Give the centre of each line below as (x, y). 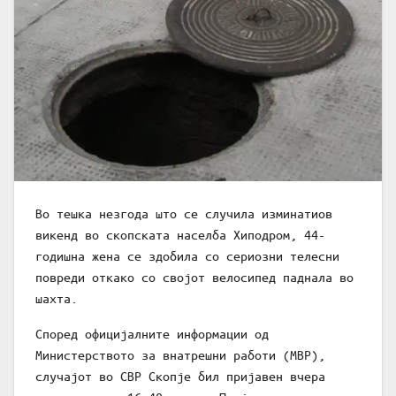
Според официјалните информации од (152, 334)
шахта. (57, 298)
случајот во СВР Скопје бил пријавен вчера (180, 376)
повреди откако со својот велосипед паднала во (194, 277)
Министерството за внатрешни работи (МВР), (180, 355)
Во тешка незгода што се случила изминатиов (184, 213)
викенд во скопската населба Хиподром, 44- (180, 235)
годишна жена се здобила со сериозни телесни (187, 256)
